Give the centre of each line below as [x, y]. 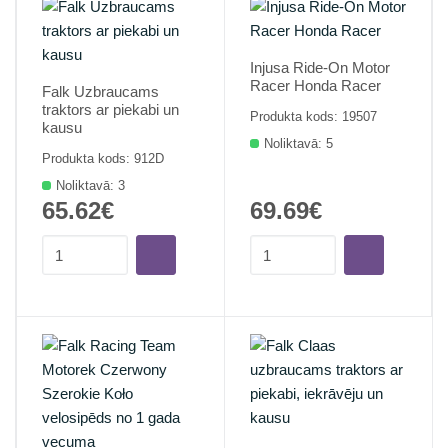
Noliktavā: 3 [90, 185]
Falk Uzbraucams [100, 91]
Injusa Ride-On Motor [320, 67]
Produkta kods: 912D [103, 158]
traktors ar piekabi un [110, 109]
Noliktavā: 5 [298, 143]
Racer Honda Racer [315, 85]
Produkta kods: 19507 [313, 116]
